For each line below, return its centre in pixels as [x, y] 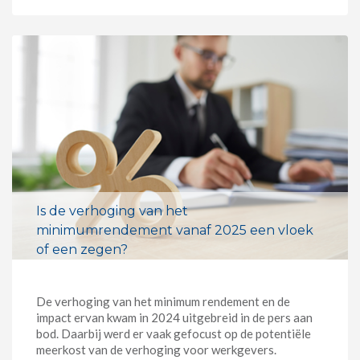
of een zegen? [82, 249]
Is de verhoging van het [112, 211]
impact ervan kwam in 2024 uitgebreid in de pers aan [174, 317]
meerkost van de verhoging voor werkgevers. [157, 349]
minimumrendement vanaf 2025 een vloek [175, 230]
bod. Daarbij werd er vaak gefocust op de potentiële [174, 333]
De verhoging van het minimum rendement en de [163, 301]
